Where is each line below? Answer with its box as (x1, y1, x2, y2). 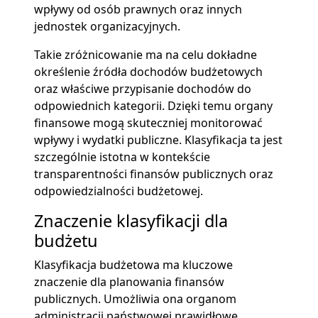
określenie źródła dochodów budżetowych (34, 63, 263, 79)
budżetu (34, 229, 98, 252)
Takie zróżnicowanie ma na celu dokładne (34, 46, 257, 62)
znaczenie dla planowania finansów (34, 273, 224, 290)
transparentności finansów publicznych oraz (34, 165, 273, 182)
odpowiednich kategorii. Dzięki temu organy (34, 97, 273, 114)
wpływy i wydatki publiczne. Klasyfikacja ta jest (34, 131, 283, 148)
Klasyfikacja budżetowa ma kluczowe (34, 256, 233, 273)
